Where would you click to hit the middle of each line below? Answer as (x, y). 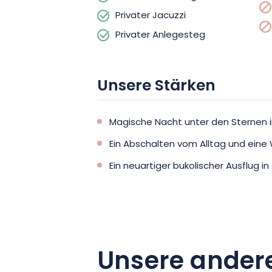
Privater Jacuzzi (151, 16)
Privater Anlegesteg (160, 35)
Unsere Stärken (156, 87)
